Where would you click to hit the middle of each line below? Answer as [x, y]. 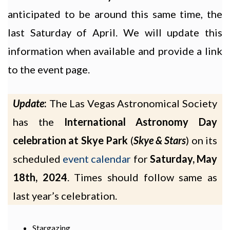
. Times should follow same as [142, 177]
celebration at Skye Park [71, 140]
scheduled [38, 159]
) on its [202, 140]
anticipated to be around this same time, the [115, 14]
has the [39, 122]
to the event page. [49, 70]
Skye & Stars [160, 140]
